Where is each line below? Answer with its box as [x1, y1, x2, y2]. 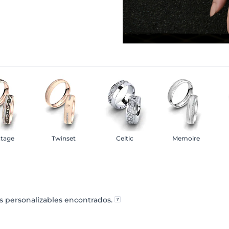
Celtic [116, 134, 133, 142]
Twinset [51, 134, 76, 142]
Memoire [172, 134, 200, 142]
